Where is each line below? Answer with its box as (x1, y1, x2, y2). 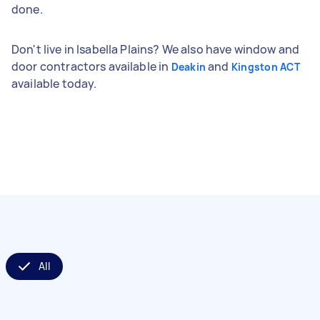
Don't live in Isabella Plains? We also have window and (11, 41, 300, 57)
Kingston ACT (231, 59, 300, 74)
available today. (11, 75, 97, 91)
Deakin (171, 59, 206, 74)
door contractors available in (11, 58, 171, 74)
